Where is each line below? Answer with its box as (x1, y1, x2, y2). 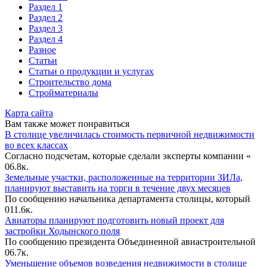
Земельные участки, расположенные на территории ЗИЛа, (5, 172, 243, 182)
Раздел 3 (29, 23, 63, 33)
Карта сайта (5, 107, 53, 118)
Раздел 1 (29, 1, 63, 12)
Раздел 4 (29, 33, 63, 44)
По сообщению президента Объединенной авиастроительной (5, 236, 256, 247)
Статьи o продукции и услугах (29, 66, 154, 76)
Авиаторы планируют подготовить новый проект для (5, 215, 224, 225)
